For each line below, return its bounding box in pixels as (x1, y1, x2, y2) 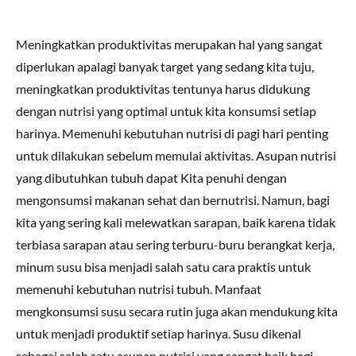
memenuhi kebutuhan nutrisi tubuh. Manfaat (16, 281, 261, 296)
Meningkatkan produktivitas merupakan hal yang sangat (16, 37, 323, 52)
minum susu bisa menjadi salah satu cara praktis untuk (16, 259, 311, 274)
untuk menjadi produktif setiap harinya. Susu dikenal (16, 326, 301, 341)
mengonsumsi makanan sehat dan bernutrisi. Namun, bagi (16, 192, 330, 207)
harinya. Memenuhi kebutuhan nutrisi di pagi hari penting (16, 126, 328, 141)
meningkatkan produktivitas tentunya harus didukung (16, 81, 310, 96)
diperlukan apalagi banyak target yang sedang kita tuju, (16, 59, 314, 74)
